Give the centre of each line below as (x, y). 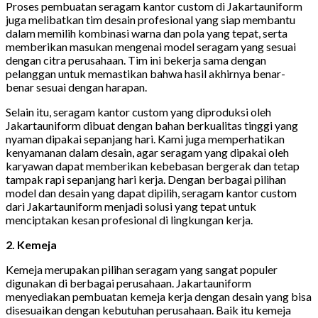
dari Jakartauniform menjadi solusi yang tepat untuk (131, 207)
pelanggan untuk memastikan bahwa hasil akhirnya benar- (146, 74)
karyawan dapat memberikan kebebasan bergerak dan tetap (153, 166)
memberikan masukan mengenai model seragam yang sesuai (151, 47)
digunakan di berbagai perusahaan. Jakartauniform (128, 283)
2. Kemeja (31, 245)
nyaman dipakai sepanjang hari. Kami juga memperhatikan (145, 139)
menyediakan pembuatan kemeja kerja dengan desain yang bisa (159, 297)
